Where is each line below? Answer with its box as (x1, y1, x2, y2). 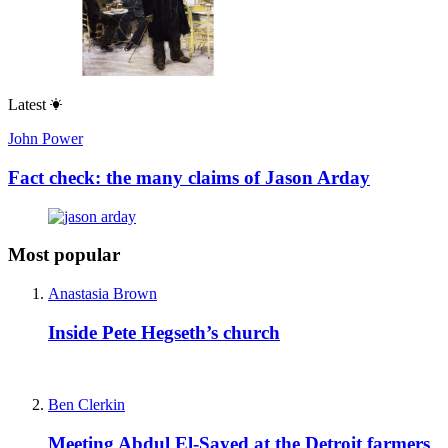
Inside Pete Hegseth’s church (48, 321, 280, 343)
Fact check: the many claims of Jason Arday (8, 166, 370, 188)
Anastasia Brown (48, 284, 157, 302)
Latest (8, 96, 46, 114)
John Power (8, 130, 83, 148)
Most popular (8, 244, 120, 266)
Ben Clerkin (48, 396, 125, 414)
